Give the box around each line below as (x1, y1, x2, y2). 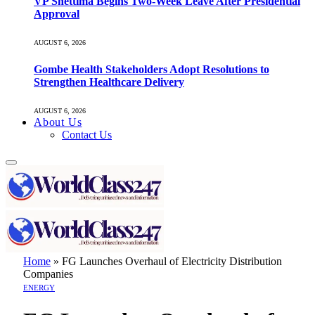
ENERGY (23, 283, 55, 292)
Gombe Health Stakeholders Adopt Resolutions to (34, 63, 269, 75)
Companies (23, 267, 73, 280)
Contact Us (62, 128, 112, 141)
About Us (34, 115, 82, 128)
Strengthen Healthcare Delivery (34, 75, 184, 88)
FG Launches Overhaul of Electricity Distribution (62, 255, 282, 267)
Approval (34, 8, 79, 20)
